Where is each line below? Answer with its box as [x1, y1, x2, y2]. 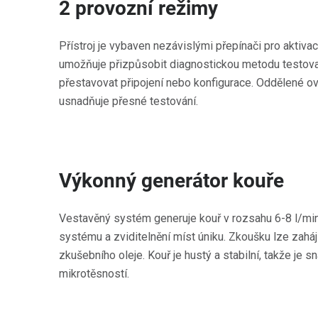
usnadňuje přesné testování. [59, 94, 198, 108]
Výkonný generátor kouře [59, 169, 284, 192]
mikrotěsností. [59, 267, 129, 280]
